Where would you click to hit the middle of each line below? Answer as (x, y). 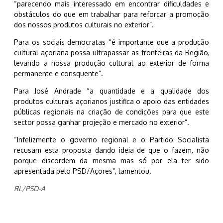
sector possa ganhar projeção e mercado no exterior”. (102, 122)
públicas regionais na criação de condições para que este (111, 112)
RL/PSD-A (30, 189)
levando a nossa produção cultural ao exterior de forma (111, 63)
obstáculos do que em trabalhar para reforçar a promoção (111, 14)
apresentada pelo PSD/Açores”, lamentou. (83, 171)
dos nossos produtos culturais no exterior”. (84, 25)
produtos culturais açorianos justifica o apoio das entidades (111, 102)
